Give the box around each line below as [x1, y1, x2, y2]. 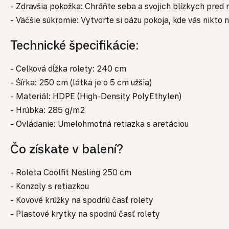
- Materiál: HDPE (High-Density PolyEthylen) [10, 91, 181, 102]
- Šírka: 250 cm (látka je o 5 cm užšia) [10, 77, 152, 88]
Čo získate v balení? [10, 141, 123, 157]
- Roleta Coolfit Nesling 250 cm [10, 167, 131, 178]
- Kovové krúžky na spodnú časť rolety [10, 195, 153, 205]
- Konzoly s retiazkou [10, 181, 89, 192]
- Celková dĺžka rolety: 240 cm [10, 63, 126, 74]
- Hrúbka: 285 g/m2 [10, 105, 85, 116]
